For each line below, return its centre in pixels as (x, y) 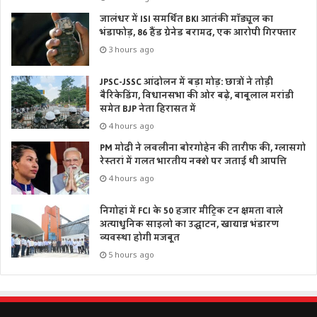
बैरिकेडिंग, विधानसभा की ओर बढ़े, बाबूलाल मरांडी (197, 96)
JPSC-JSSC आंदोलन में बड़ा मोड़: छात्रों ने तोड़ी (186, 82)
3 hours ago (131, 50)
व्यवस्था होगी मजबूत (140, 238)
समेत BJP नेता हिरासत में (148, 109)
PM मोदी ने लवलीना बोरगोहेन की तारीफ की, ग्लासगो (203, 148)
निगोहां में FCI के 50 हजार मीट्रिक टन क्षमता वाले (191, 211)
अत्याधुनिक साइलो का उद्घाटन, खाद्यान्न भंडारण (189, 225)
